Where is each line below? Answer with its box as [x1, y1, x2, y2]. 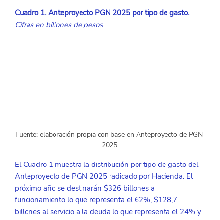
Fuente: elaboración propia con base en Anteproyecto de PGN [15, 129, 205, 139]
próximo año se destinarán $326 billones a [14, 183, 157, 193]
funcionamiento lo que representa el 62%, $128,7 [14, 194, 179, 205]
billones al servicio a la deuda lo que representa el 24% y [14, 206, 203, 217]
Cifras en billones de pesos [14, 20, 103, 30]
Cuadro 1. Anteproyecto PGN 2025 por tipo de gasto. [14, 8, 189, 18]
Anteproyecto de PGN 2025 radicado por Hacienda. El [14, 171, 194, 181]
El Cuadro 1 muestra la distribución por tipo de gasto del [14, 159, 200, 169]
